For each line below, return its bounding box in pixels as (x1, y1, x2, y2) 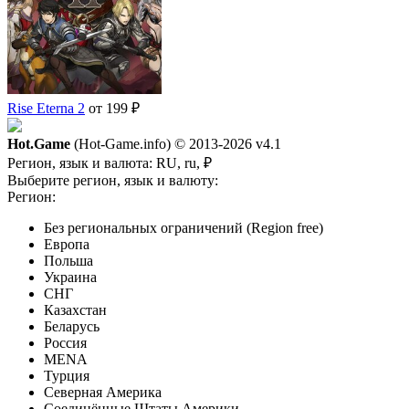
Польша (44, 253, 93, 269)
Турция (44, 368, 89, 384)
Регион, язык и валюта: (7, 155, 156, 172)
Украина (44, 269, 97, 286)
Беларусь (44, 319, 100, 335)
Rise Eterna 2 (7, 100, 85, 117)
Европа (44, 236, 89, 253)
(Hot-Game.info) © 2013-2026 (70, 136, 256, 152)
